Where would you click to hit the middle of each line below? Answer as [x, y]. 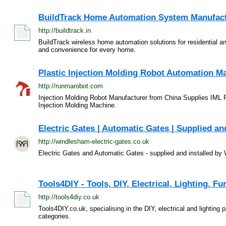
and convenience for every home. [87, 50]
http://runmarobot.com [71, 86]
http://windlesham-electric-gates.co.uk [94, 142]
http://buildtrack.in [65, 31]
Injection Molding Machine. [77, 105]
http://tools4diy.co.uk [69, 197]
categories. [54, 216]
